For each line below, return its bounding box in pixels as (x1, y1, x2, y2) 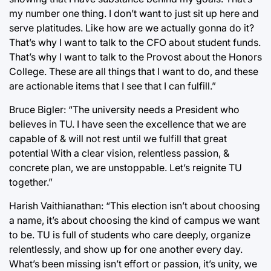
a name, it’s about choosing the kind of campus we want (9, 214, 260, 226)
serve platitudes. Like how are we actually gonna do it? (9, 22, 254, 34)
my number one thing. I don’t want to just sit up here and (9, 7, 259, 19)
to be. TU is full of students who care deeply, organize (9, 229, 250, 241)
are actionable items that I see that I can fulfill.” (9, 80, 216, 92)
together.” (9, 176, 53, 188)
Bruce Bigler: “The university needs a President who (9, 103, 240, 116)
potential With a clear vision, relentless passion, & (9, 147, 229, 159)
